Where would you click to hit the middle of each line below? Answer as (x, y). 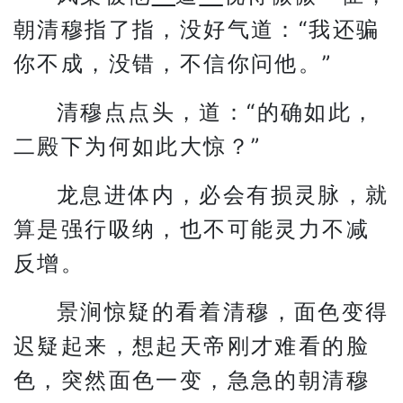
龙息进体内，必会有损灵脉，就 (223, 195)
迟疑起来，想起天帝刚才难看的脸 (192, 346)
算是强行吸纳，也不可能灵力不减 (192, 229)
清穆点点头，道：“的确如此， (216, 112)
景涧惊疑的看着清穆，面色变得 (223, 312)
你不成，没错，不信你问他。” (173, 63)
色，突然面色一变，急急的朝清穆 (192, 380)
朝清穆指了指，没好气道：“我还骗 (197, 29)
